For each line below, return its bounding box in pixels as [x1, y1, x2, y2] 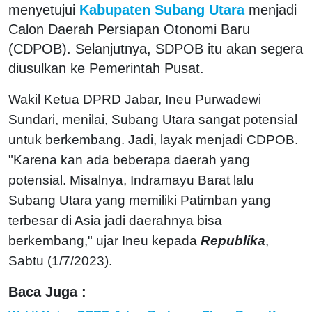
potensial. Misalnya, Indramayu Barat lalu [8, 172, 254, 187]
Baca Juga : [8, 283, 86, 299]
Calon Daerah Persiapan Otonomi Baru [8, 21, 250, 37]
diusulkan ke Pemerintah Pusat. [8, 60, 208, 76]
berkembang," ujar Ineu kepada [8, 233, 201, 248]
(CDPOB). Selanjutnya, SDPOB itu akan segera [8, 40, 303, 56]
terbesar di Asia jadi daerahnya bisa [8, 212, 222, 228]
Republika [201, 233, 265, 248]
